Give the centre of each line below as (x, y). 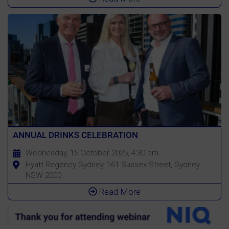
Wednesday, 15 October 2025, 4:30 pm (92, 153)
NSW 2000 (43, 175)
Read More (119, 191)
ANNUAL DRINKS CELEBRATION (75, 135)
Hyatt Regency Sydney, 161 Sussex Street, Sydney (112, 164)
